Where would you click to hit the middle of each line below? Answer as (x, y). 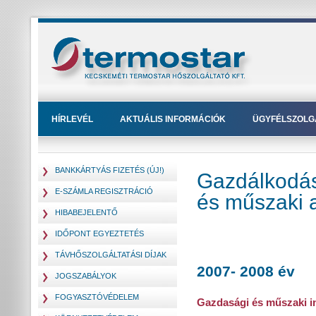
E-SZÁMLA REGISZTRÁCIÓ (104, 191)
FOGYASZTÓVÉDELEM (97, 297)
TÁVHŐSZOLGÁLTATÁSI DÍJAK (111, 255)
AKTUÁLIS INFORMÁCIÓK (173, 119)
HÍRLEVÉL (72, 119)
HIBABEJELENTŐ (86, 212)
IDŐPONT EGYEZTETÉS (99, 233)
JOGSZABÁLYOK (86, 276)
